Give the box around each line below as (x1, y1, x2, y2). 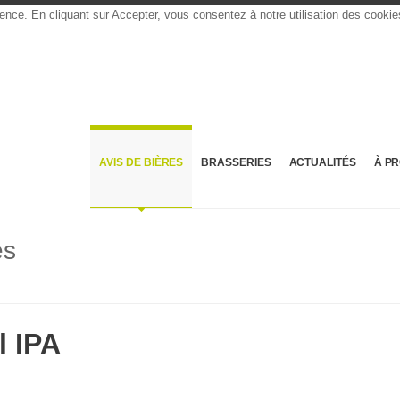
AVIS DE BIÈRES (99, 156, 184, 169)
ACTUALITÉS (288, 156, 356, 169)
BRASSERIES (201, 156, 271, 169)
